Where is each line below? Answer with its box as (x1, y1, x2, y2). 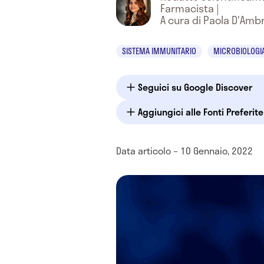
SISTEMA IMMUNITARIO (122, 45, 196, 57)
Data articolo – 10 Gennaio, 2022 (116, 143, 253, 158)
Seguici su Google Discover (138, 80, 252, 94)
